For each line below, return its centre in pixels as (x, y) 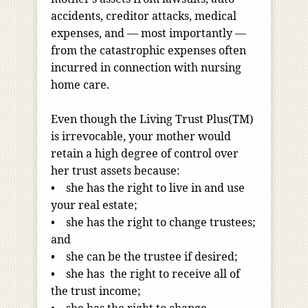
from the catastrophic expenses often (148, 51)
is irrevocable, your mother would (141, 136)
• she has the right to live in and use (148, 188)
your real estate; (94, 205)
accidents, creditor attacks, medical (144, 16)
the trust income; (96, 291)
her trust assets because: (115, 171)
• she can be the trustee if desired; (144, 257)
